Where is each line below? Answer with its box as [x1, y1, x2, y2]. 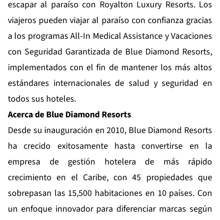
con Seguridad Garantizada [8, 46, 110, 58]
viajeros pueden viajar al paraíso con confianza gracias [8, 14, 212, 27]
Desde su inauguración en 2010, [8, 124, 129, 137]
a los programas [8, 30, 71, 43]
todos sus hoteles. [8, 93, 76, 106]
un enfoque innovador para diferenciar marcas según [8, 203, 212, 216]
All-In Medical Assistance [70, 30, 163, 43]
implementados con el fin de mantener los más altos [8, 61, 212, 74]
